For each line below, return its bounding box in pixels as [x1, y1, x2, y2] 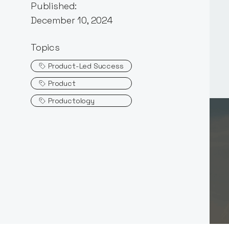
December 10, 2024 [31, 14, 113, 26]
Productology [48, 96, 95, 105]
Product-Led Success [48, 61, 124, 71]
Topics [31, 41, 60, 53]
